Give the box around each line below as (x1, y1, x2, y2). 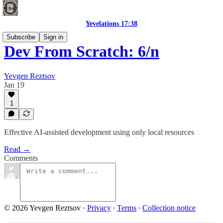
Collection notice (142, 204, 196, 212)
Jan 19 (4, 80, 24, 89)
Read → (4, 145, 30, 153)
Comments (4, 154, 38, 162)
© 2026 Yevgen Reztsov (4, 204, 81, 212)
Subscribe (6, 33, 35, 41)
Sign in (43, 33, 63, 41)
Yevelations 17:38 (86, 20, 137, 27)
